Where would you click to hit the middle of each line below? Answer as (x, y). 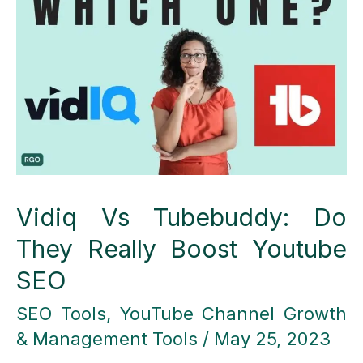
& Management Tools (107, 338)
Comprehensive (83, 62)
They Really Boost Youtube (181, 248)
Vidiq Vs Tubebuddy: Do (181, 217)
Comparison (68, 94)
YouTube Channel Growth (233, 313)
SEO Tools (61, 313)
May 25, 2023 (272, 338)
